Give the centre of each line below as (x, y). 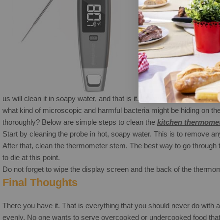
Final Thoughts (40, 182)
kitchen (170, 122)
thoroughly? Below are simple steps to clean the (80, 122)
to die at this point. (31, 157)
